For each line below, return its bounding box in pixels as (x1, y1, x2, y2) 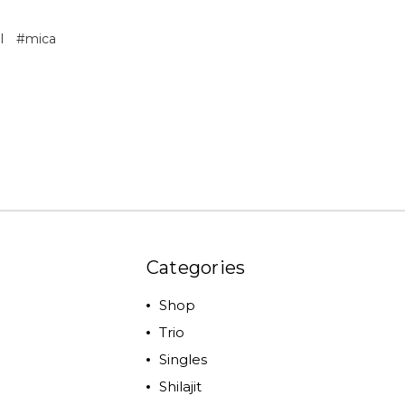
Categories (146, 256, 246, 278)
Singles (158, 350, 207, 368)
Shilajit (158, 377, 202, 395)
